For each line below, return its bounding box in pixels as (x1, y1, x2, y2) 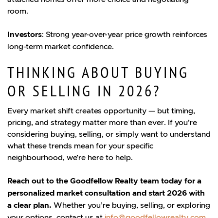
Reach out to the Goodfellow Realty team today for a (7, 175, 201, 186)
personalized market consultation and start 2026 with (7, 187, 205, 198)
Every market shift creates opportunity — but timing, (7, 105, 195, 115)
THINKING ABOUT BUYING (7, 63, 189, 82)
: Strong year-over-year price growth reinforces (42, 29, 207, 39)
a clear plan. (7, 200, 52, 210)
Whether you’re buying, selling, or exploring (52, 200, 210, 210)
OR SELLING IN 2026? (7, 82, 161, 101)
